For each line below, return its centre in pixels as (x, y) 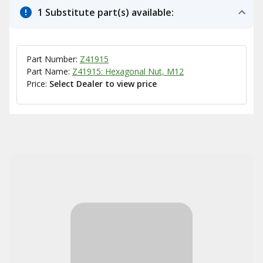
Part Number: (53, 59)
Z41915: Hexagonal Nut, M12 (128, 71)
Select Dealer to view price (103, 84)
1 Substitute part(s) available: (106, 12)
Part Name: (49, 71)
